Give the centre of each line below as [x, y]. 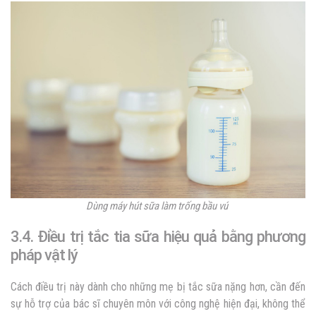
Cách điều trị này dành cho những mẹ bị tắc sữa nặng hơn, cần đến [158, 286]
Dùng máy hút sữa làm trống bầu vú [158, 206]
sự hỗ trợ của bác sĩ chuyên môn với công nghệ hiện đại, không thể [158, 303]
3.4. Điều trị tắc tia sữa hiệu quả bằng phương [158, 236]
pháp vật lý [44, 255]
